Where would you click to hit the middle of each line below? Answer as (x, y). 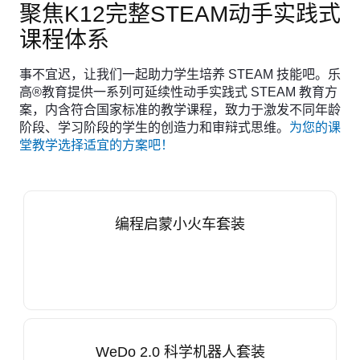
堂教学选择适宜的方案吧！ (96, 145)
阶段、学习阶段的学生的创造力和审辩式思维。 (154, 127)
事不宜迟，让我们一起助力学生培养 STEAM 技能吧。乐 (180, 74)
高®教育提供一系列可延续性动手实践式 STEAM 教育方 (178, 92)
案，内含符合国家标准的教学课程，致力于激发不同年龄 (180, 110)
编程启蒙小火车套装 (180, 224)
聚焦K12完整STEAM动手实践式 (180, 14)
